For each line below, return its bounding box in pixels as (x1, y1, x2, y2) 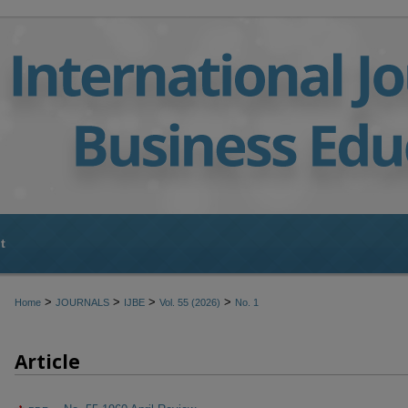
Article (15, 349, 80, 374)
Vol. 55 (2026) (159, 297, 220, 308)
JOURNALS (56, 297, 109, 308)
